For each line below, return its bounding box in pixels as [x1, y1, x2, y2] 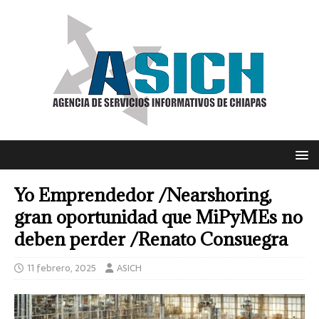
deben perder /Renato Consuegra [14, 227, 288, 251]
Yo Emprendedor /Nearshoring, [14, 183, 272, 206]
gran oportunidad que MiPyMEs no [14, 205, 303, 229]
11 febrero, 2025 [27, 261, 96, 276]
